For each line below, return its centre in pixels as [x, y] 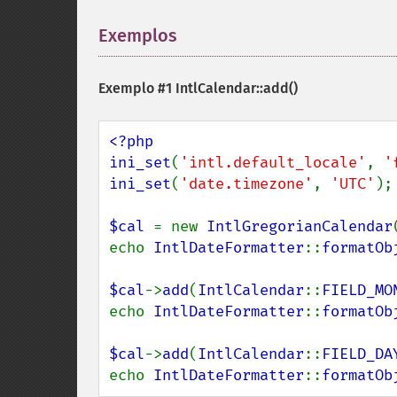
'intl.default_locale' [273, 163]
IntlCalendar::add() [237, 88]
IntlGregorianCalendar [300, 226]
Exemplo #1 [137, 88]
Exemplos [138, 35]
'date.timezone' [246, 184]
